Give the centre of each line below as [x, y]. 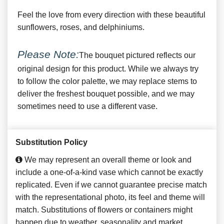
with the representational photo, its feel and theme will [110, 197]
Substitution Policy [51, 142]
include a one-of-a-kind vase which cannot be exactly [109, 172]
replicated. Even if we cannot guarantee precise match [111, 184]
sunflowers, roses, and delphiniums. [81, 27]
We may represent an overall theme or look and [107, 159]
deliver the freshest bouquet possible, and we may [106, 93]
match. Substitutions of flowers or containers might [104, 209]
